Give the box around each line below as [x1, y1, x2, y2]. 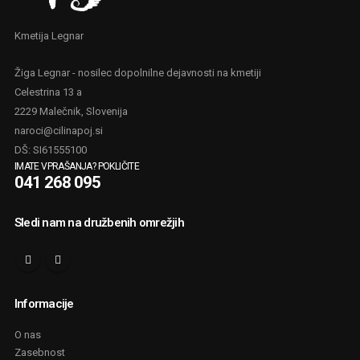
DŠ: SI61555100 [14, 144, 87, 157]
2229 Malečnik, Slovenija [14, 105, 128, 118]
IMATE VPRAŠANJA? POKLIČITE [14, 161, 140, 173]
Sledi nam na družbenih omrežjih [14, 215, 184, 231]
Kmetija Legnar [14, 30, 84, 43]
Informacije [14, 296, 74, 311]
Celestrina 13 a [14, 86, 82, 99]
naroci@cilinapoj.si [14, 125, 103, 137]
